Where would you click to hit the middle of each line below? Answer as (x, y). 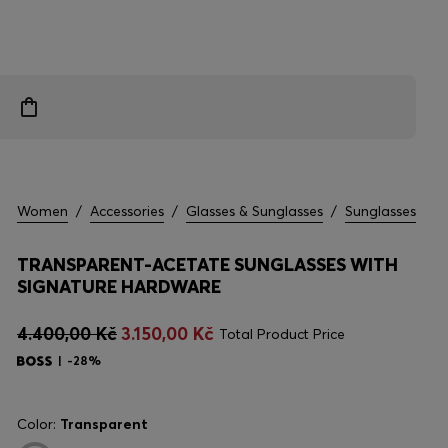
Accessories (127, 211)
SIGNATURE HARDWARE (119, 286)
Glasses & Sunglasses (254, 211)
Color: (38, 424)
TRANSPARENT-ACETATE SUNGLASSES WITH (207, 264)
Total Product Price (282, 334)
